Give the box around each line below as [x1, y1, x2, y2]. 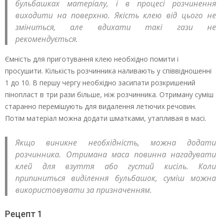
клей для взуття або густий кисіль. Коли [15, 160, 216, 172]
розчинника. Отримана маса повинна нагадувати [15, 148, 216, 160]
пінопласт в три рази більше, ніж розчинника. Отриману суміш [5, 89, 214, 99]
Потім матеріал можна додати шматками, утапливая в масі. [5, 113, 206, 123]
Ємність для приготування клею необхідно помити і [5, 54, 179, 64]
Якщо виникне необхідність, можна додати [15, 137, 216, 148]
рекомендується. [15, 33, 78, 44]
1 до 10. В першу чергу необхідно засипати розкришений [5, 77, 195, 87]
